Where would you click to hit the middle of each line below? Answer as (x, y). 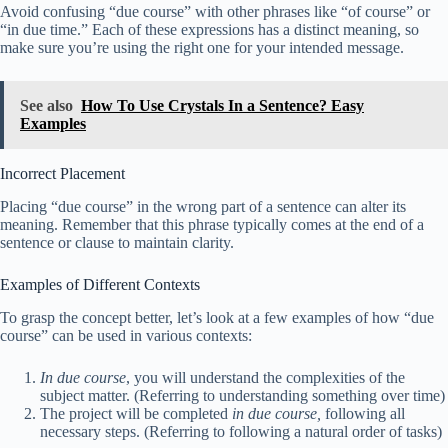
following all (363, 413)
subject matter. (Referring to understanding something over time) (242, 395)
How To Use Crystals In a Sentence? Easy (222, 106)
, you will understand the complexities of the (265, 377)
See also (46, 106)
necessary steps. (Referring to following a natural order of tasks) (241, 431)
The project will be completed (136, 413)
